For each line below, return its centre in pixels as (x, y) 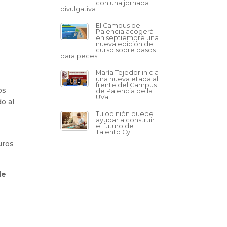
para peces (79, 56)
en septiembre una (127, 38)
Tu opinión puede (125, 114)
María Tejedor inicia (127, 73)
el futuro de (115, 126)
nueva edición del (125, 44)
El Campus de (118, 26)
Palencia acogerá (125, 32)
